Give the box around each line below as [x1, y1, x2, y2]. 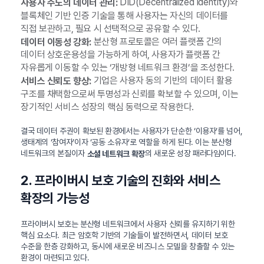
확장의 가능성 [21, 190, 90, 206]
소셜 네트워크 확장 [87, 148, 146, 159]
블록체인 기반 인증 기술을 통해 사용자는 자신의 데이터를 [21, 9, 228, 21]
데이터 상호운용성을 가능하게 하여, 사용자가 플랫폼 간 [21, 49, 220, 61]
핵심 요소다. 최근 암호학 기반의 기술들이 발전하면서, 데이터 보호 [21, 230, 228, 240]
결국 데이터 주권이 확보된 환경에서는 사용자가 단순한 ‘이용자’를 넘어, [21, 126, 243, 136]
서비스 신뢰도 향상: [21, 75, 91, 87]
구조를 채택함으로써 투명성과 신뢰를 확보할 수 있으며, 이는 [21, 88, 239, 100]
